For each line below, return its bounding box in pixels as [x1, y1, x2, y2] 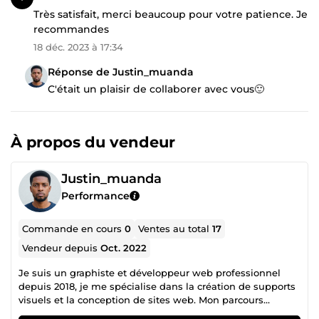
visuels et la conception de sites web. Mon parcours [19, 293, 263, 305]
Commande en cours [22, 222, 125, 234]
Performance [61, 189, 130, 202]
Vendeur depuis [22, 241, 101, 253]
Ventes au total [138, 222, 213, 234]
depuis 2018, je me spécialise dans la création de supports [19, 280, 296, 292]
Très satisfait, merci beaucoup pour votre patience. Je [33, 7, 308, 21]
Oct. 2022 [100, 241, 147, 253]
